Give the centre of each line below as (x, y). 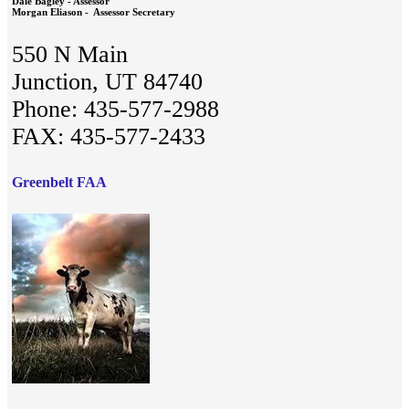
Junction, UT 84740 (107, 82)
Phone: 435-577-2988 (115, 110)
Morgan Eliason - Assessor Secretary (94, 12)
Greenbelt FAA (59, 182)
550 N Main (70, 55)
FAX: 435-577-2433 (109, 137)
